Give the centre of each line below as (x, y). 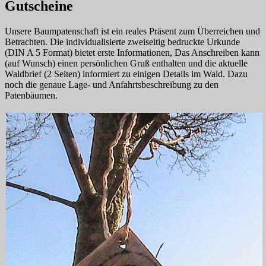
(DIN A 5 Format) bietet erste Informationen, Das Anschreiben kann (132, 52)
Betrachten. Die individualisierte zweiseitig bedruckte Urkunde (122, 42)
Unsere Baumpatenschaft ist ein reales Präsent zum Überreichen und (132, 31)
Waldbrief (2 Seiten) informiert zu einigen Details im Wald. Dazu (126, 74)
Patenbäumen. (31, 95)
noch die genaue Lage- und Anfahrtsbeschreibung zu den (112, 84)
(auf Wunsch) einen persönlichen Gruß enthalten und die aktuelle (126, 63)
